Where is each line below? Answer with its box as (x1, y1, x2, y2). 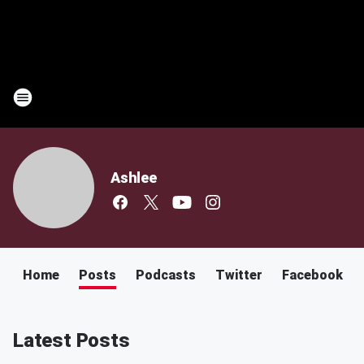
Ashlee (110, 169, 157, 186)
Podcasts (136, 267, 196, 283)
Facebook (282, 267, 343, 283)
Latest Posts (13, 329, 130, 352)
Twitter (215, 267, 262, 283)
